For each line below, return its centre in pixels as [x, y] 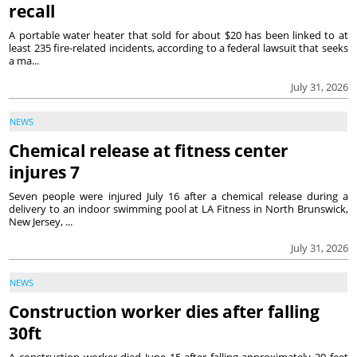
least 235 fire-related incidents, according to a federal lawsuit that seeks [178, 48]
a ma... [24, 61]
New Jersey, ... [41, 222]
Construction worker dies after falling [165, 312]
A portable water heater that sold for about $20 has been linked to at [178, 35]
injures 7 [45, 173]
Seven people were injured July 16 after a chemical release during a [178, 196]
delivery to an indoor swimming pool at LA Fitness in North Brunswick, [178, 209]
